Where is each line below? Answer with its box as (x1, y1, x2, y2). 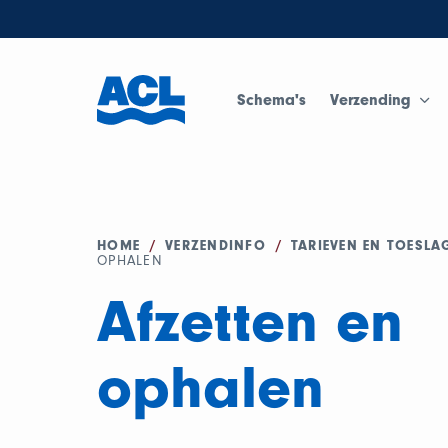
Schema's (237, 90, 307, 109)
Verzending (330, 90, 412, 109)
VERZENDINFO (165, 237, 266, 254)
